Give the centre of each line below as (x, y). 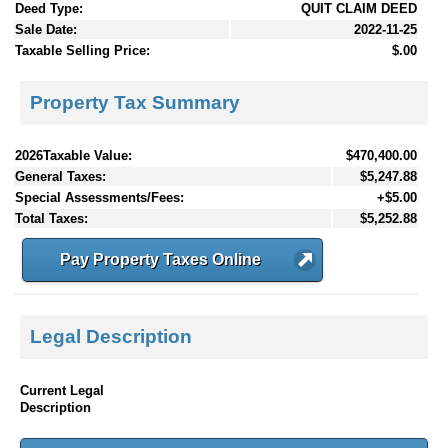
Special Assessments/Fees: (99, 197)
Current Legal (62, 390)
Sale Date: (46, 30)
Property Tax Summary (135, 102)
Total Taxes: (51, 218)
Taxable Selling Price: (82, 51)
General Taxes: (60, 176)
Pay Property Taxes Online (160, 259)
